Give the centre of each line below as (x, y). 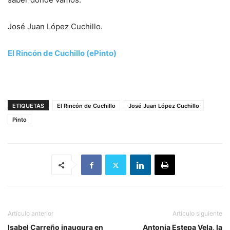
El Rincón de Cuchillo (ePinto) (62, 53)
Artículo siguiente (197, 214)
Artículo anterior (31, 214)
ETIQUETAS (28, 106)
